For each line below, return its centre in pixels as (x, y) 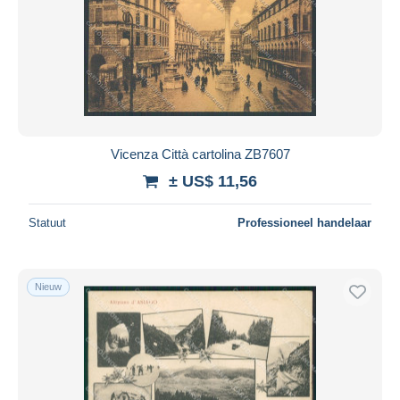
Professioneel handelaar (304, 222)
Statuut (47, 222)
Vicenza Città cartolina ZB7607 (200, 154)
